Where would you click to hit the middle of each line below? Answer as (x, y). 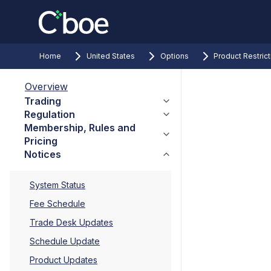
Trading (43, 101)
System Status (57, 185)
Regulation (50, 114)
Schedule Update (65, 241)
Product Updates (64, 260)
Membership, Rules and (80, 128)
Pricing (41, 141)
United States (111, 56)
